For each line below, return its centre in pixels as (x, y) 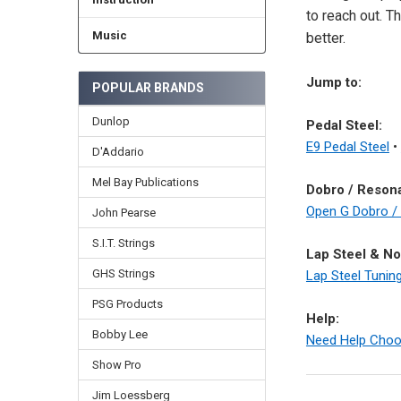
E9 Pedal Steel (347, 146)
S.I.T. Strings (123, 243)
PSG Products (127, 303)
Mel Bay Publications (145, 183)
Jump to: (333, 82)
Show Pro (116, 364)
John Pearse (124, 212)
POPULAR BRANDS (148, 88)
